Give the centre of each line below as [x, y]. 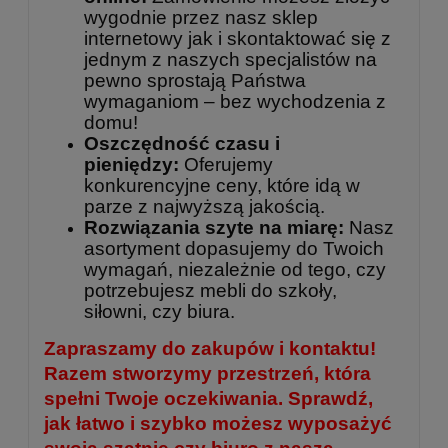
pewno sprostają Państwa [195, 81]
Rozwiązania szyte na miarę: [214, 228]
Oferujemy [226, 165]
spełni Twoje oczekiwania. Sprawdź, [208, 399]
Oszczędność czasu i [182, 144]
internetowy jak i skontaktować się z [237, 39]
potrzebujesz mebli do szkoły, [210, 291]
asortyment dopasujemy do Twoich [234, 249]
